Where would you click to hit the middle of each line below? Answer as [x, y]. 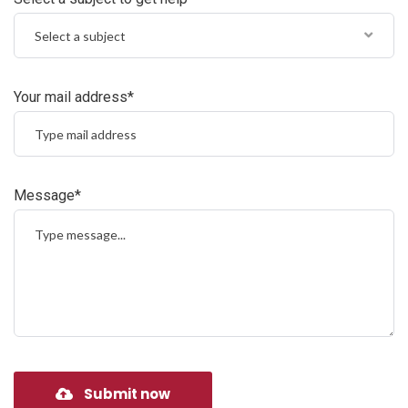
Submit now [127, 394]
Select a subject [80, 36]
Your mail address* [74, 97]
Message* [47, 195]
